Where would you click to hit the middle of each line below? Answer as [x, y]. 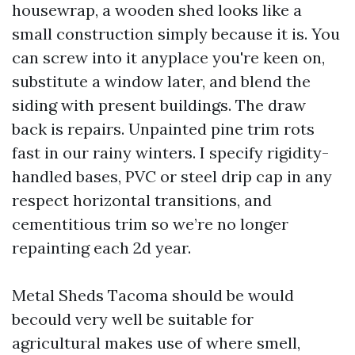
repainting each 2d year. [101, 248]
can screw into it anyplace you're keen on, [168, 58]
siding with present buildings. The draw [159, 105]
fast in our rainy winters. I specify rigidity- [170, 153]
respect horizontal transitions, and [142, 200]
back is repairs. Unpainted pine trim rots [163, 129]
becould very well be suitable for [133, 319]
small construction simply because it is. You [176, 34]
